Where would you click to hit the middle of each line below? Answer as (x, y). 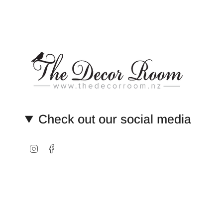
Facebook (74, 148)
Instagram (57, 148)
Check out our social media (114, 119)
